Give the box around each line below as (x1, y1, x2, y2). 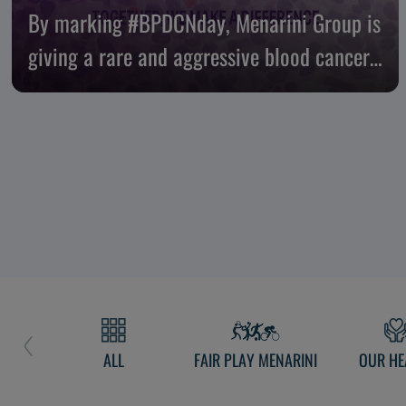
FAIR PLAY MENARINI (193, 348, 317, 372)
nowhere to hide (27, 72, 159, 106)
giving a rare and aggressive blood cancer (27, 38, 370, 72)
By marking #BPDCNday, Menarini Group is (27, 5, 381, 39)
